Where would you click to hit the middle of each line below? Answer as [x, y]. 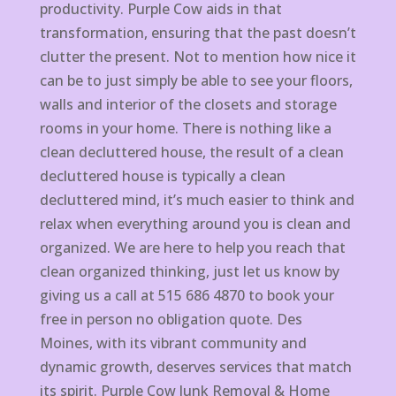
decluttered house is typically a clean [162, 176]
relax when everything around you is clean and [195, 224]
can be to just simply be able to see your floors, [196, 81]
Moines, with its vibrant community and [173, 343]
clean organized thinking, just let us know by [189, 272]
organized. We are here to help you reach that [192, 248]
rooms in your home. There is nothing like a [185, 129]
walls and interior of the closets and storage [188, 105]
